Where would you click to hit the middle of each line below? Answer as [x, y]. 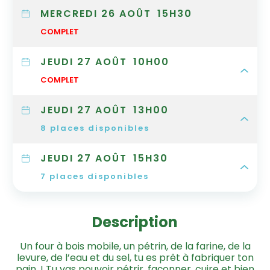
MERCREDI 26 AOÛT [96, 13]
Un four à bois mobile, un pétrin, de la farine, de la [135, 246]
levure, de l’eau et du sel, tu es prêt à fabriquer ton [135, 257]
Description [135, 222]
